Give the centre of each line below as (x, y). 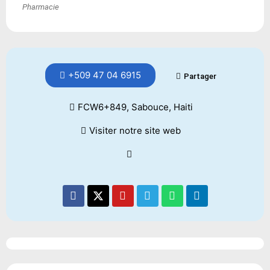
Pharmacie (41, 7)
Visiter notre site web (135, 131)
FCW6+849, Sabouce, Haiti (135, 107)
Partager (200, 77)
